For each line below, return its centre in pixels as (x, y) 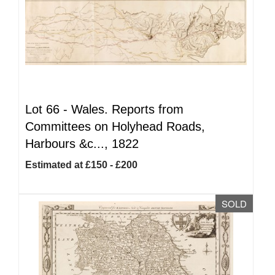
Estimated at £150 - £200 (81, 165)
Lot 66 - (48, 109)
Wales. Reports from (127, 109)
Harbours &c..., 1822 (82, 144)
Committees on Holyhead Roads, (115, 126)
